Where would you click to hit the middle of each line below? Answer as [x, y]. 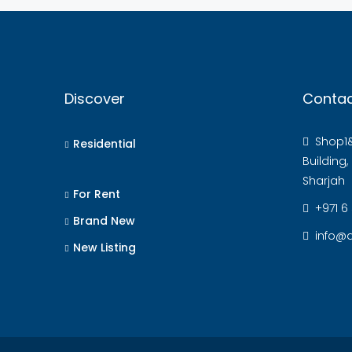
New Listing [104, 247]
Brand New [104, 221]
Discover [95, 99]
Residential [104, 144]
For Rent [97, 194]
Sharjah [323, 181]
